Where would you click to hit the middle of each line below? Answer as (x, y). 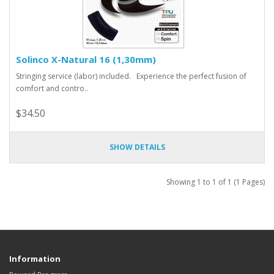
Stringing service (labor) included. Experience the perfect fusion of (131, 76)
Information (35, 258)
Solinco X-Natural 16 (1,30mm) (86, 59)
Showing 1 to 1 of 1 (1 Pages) (216, 182)
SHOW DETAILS (137, 147)
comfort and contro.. (52, 88)
